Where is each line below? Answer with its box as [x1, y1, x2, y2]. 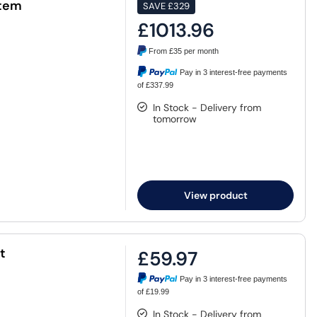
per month [182, 47, 219, 56]
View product [183, 189, 248, 202]
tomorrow [153, 113, 197, 126]
